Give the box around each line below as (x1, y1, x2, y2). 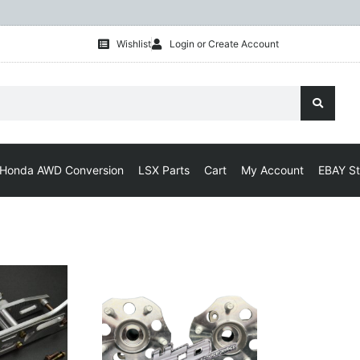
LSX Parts (138, 163, 190, 178)
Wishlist (116, 37, 151, 50)
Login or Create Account (170, 37, 279, 50)
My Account (241, 163, 304, 178)
